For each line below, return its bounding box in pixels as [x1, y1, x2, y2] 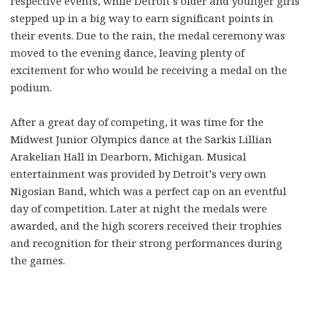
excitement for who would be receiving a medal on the [10, 62, 287, 77]
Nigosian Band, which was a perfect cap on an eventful [10, 183, 286, 198]
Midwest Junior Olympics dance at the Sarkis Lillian [10, 131, 272, 146]
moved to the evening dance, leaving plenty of [10, 45, 244, 60]
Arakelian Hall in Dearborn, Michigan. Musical [10, 149, 246, 163]
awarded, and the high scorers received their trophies [10, 218, 282, 232]
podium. [10, 80, 52, 94]
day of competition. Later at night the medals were [10, 201, 267, 215]
